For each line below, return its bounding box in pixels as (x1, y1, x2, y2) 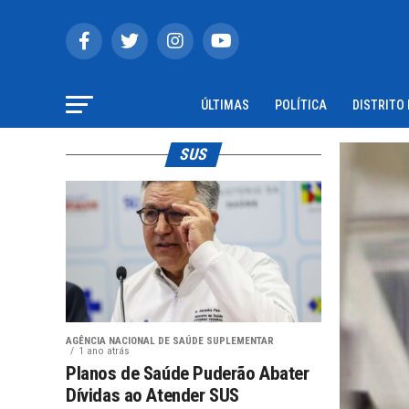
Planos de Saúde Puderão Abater (66, 362, 309, 384)
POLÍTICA (275, 98, 327, 112)
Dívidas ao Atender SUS (66, 384, 239, 406)
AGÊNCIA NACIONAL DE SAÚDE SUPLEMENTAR (66, 335, 274, 347)
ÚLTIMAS (201, 98, 249, 112)
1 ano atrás (79, 345, 130, 357)
